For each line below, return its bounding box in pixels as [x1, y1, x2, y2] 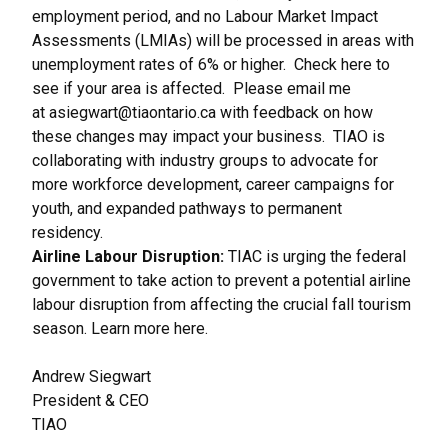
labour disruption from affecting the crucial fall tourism [32, 295, 411, 314]
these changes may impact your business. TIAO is [32, 127, 385, 146]
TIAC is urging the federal [228, 247, 406, 266]
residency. [32, 223, 103, 242]
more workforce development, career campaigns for [32, 175, 394, 194]
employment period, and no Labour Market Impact [32, 7, 378, 26]
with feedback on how [216, 103, 373, 122]
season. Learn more [32, 319, 174, 338]
